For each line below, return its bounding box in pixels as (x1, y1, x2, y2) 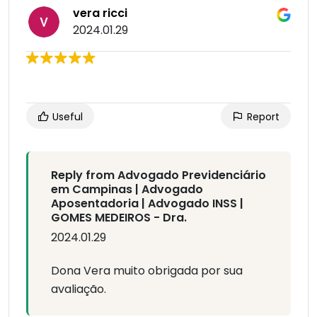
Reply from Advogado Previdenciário (51, 167, 266, 184)
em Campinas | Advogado (51, 181, 203, 198)
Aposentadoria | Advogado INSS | (51, 195, 243, 212)
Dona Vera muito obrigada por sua (51, 263, 243, 279)
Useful (50, 110, 83, 125)
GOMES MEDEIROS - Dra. (51, 209, 187, 226)
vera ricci (73, 5, 127, 22)
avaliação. (51, 281, 106, 298)
